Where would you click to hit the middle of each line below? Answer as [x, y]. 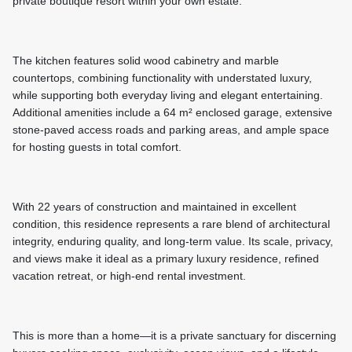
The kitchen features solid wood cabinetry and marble [146, 61]
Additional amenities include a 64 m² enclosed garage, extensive [172, 113]
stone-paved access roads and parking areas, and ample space [171, 130]
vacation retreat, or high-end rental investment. [129, 276]
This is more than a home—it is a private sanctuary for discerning [174, 336]
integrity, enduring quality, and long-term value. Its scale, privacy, [173, 242]
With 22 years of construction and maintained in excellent [154, 207]
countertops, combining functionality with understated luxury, [162, 78]
